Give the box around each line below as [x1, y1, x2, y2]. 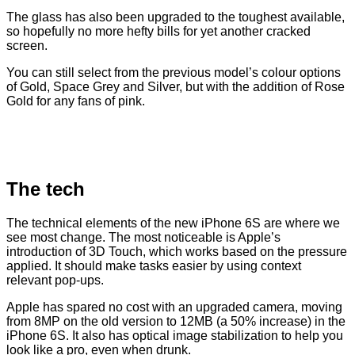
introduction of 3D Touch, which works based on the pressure [6, 245, 347, 259]
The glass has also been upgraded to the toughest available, [6, 10, 345, 25]
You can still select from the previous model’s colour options [6, 66, 341, 80]
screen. [6, 39, 48, 53]
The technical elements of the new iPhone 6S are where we [6, 216, 340, 231]
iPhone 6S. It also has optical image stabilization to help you [6, 329, 343, 343]
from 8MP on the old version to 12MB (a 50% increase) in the [6, 315, 345, 329]
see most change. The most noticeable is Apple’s [6, 231, 281, 245]
